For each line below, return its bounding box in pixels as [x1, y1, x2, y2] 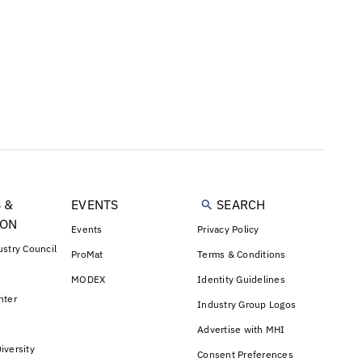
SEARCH [217, 196, 266, 213]
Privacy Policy [197, 223, 259, 236]
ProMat [71, 248, 103, 261]
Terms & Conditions [197, 248, 286, 261]
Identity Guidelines [197, 273, 285, 286]
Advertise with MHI [197, 323, 285, 336]
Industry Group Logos [197, 298, 296, 311]
